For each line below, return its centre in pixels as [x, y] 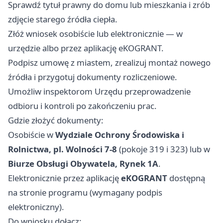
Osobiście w [32, 135]
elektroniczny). [36, 207]
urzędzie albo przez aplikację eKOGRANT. [86, 48]
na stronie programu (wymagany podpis [85, 193]
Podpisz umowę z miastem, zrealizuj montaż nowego [109, 63]
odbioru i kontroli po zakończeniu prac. [82, 106]
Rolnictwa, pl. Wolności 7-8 [62, 149]
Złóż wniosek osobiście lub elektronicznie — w [95, 34]
